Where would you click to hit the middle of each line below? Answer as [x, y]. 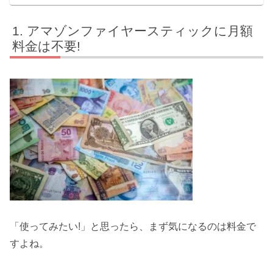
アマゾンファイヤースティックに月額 [140, 30]
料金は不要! [47, 46]
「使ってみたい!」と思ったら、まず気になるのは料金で [133, 227]
